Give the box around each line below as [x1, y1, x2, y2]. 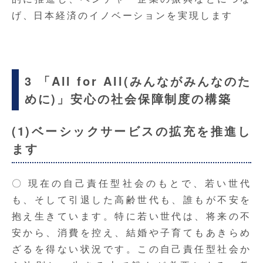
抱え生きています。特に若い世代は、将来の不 [11, 209, 252, 223]
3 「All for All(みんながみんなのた [24, 72, 252, 90]
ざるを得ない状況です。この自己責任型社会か [11, 242, 252, 256]
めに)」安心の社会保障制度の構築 [24, 90, 232, 107]
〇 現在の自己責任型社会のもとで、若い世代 [11, 176, 252, 190]
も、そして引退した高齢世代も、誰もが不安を [11, 193, 252, 207]
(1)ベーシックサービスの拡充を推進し [11, 122, 252, 140]
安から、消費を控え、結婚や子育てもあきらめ [11, 225, 252, 240]
